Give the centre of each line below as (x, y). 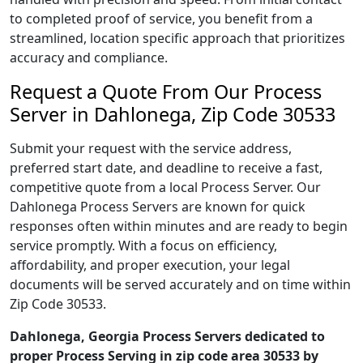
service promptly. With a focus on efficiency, (143, 246)
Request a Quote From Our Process (166, 92)
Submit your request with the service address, (151, 148)
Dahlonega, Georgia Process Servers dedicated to (167, 336)
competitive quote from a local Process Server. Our (165, 187)
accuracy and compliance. (89, 58)
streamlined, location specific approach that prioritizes (177, 38)
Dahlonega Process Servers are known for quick (158, 207)
